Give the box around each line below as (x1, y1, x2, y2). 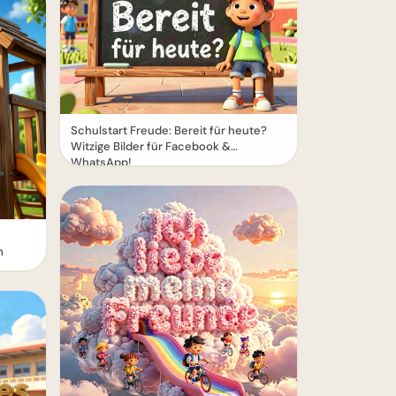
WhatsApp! (71, 155, 132, 170)
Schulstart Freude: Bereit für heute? (71, 123, 267, 138)
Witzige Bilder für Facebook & (71, 139, 231, 154)
